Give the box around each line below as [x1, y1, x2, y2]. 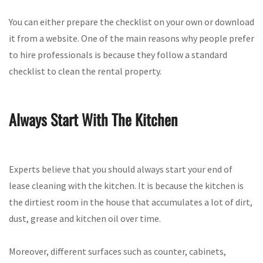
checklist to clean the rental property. [9, 65, 161, 77]
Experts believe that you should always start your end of [9, 163, 232, 175]
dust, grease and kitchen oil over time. [9, 212, 161, 224]
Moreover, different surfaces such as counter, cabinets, [9, 245, 226, 257]
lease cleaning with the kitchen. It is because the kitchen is [9, 179, 244, 191]
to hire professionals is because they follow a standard [9, 48, 227, 60]
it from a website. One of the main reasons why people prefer [9, 32, 254, 44]
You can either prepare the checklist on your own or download [9, 15, 254, 28]
